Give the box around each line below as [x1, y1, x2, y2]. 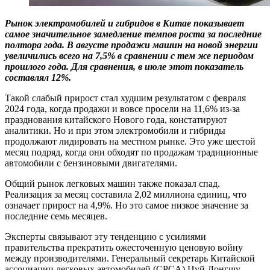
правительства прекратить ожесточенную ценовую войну [5, 242, 243, 253]
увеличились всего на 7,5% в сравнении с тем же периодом [5, 50, 254, 61]
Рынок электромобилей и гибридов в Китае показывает [5, 17, 244, 28]
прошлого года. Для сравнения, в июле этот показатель [5, 61, 243, 72]
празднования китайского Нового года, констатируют [5, 114, 227, 125]
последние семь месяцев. [5, 210, 107, 221]
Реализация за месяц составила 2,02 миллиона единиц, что [5, 189, 246, 199]
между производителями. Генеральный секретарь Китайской [5, 253, 255, 263]
